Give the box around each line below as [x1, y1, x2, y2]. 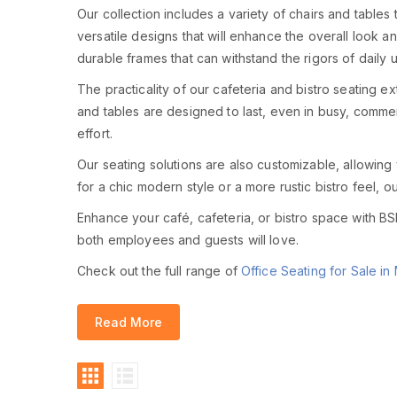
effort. [77, 125, 113, 141]
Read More [95, 314, 162, 330]
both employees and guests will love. [77, 231, 300, 247]
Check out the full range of [77, 262, 241, 278]
